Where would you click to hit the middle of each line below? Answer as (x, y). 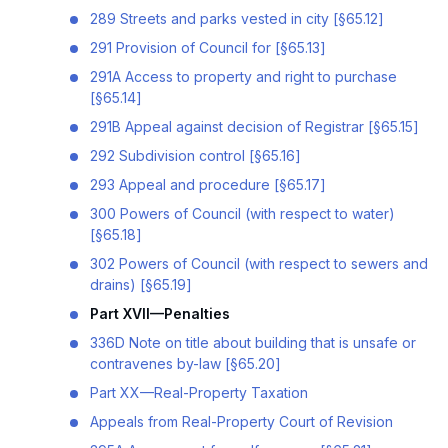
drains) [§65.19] (140, 284)
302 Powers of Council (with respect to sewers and (258, 263)
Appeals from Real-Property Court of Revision (241, 421)
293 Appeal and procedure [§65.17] (207, 184)
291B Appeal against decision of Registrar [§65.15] (254, 126)
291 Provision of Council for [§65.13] (207, 47)
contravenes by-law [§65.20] (185, 363)
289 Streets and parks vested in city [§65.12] (236, 18)
